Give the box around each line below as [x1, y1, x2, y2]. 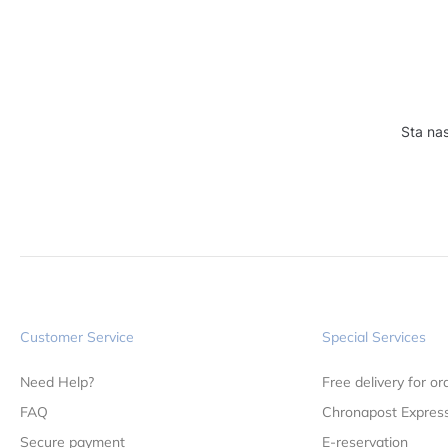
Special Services [321, 327, 426, 346]
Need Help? [20, 372, 94, 391]
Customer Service [20, 327, 134, 346]
